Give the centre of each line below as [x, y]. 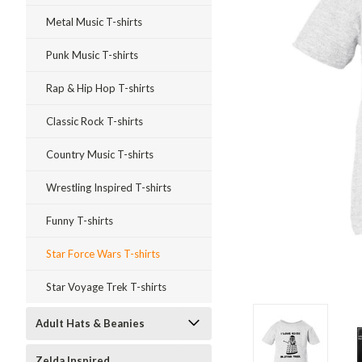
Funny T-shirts [80, 221]
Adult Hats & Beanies [90, 323]
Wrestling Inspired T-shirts [109, 187]
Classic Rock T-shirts [95, 121]
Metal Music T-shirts [94, 22]
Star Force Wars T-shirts [103, 254]
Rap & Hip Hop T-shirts [100, 88]
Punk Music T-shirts [92, 55]
